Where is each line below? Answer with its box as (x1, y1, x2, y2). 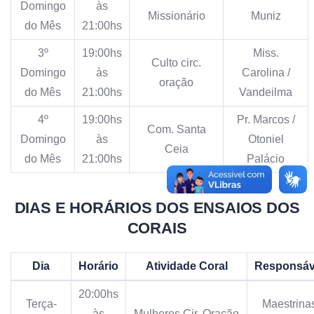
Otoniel (247, 132, 284, 145)
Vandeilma (239, 86, 292, 98)
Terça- (25, 297, 57, 310)
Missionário (147, 9, 205, 22)
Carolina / (241, 66, 290, 78)
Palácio (247, 152, 285, 165)
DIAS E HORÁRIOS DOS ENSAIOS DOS (14, 198, 300, 217)
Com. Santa (146, 123, 206, 135)
